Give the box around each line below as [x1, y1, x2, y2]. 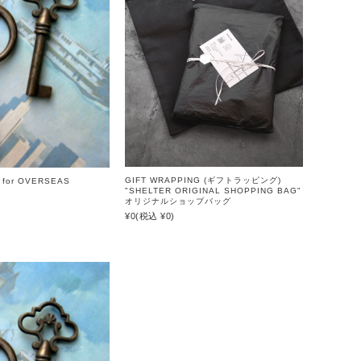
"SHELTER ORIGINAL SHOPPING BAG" [125, 186, 302, 196]
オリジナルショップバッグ [125, 197, 232, 206]
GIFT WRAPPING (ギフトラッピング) [125, 176, 282, 185]
